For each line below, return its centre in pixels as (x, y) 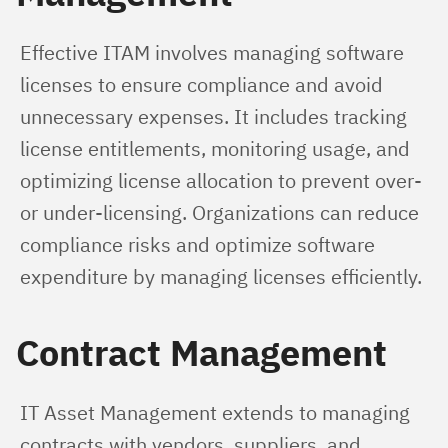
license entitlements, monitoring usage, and (217, 148)
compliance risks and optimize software (200, 244)
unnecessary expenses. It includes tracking (216, 116)
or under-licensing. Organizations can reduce (222, 212)
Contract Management (201, 352)
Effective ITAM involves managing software (214, 52)
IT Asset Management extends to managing (217, 412)
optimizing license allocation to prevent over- (223, 180)
